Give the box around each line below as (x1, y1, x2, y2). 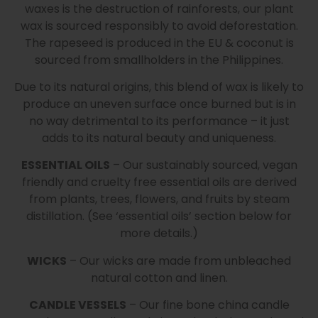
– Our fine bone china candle (126, 297, 290, 314)
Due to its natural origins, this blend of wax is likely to (14, 79, 304, 96)
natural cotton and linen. (90, 269, 228, 286)
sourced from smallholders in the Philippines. (35, 51, 283, 68)
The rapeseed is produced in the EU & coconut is (24, 34, 294, 51)
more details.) (120, 225, 198, 242)
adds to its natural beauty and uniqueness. (42, 130, 276, 147)
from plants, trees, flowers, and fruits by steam (28, 191, 290, 208)
